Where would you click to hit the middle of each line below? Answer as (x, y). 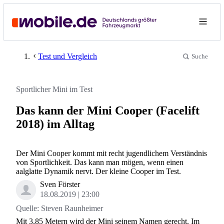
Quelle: (28, 208)
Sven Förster (60, 184)
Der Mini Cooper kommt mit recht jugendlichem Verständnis (111, 153)
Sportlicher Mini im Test (54, 89)
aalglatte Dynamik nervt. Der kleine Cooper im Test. (98, 171)
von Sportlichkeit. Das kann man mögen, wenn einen (100, 162)
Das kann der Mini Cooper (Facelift (108, 110)
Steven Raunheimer (72, 208)
